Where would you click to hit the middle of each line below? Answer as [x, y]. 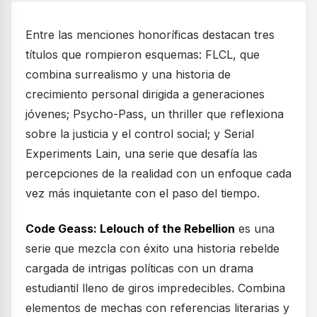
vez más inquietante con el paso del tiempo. [143, 193]
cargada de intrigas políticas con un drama [139, 268]
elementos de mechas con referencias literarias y [157, 308]
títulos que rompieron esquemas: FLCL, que [143, 54]
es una [255, 229]
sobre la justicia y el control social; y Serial [140, 134]
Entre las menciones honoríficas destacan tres [150, 35]
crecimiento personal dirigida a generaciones [145, 94]
